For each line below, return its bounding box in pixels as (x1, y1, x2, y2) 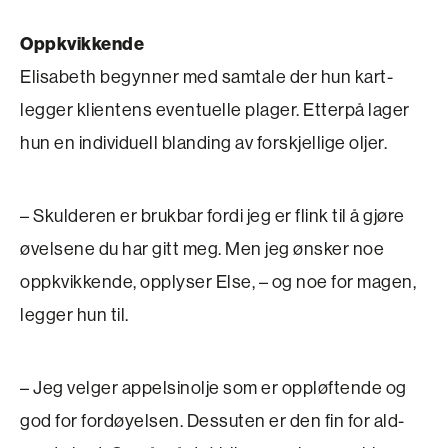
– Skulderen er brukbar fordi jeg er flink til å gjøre (20, 204, 405, 227)
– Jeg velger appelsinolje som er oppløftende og (20, 376, 407, 399)
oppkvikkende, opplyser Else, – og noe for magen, (20, 270, 416, 293)
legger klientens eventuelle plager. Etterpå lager (20, 98, 410, 121)
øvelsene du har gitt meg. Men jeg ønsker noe (20, 237, 384, 260)
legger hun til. (20, 303, 129, 326)
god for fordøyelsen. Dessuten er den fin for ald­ (20, 409, 404, 432)
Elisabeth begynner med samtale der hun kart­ (20, 65, 393, 88)
